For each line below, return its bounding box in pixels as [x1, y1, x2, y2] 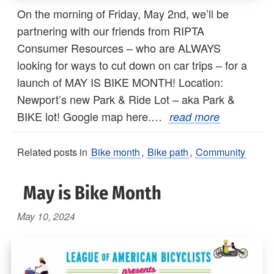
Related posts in [17, 145, 90, 160]
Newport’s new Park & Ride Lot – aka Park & [17, 91, 235, 108]
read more [169, 109, 220, 125]
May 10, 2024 [17, 209, 75, 224]
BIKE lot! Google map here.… [17, 108, 168, 125]
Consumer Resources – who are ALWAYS [17, 40, 221, 56]
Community [196, 145, 245, 160]
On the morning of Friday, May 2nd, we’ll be [17, 6, 229, 22]
